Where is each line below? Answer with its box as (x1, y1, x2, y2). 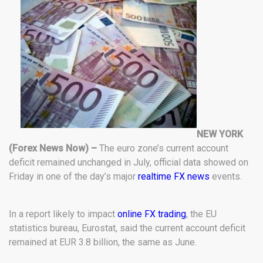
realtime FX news (138, 170, 210, 182)
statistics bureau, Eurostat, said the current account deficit (9, 222, 245, 234)
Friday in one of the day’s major (9, 170, 138, 182)
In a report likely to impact (9, 208, 117, 220)
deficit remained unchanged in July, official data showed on (9, 156, 248, 168)
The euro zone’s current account (97, 142, 228, 154)
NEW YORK (197, 128, 243, 140)
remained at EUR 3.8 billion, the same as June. (9, 236, 197, 248)
